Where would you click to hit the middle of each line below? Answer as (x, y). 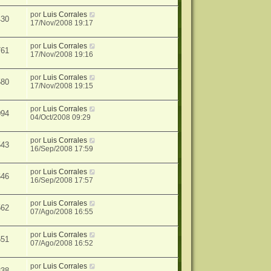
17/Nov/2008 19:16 (62, 55)
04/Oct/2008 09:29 (61, 118)
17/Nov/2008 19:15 (62, 86)
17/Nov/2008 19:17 (62, 23)
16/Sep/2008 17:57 (62, 181)
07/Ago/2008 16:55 (62, 212)
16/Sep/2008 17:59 (62, 149)
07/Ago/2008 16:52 (62, 243)
